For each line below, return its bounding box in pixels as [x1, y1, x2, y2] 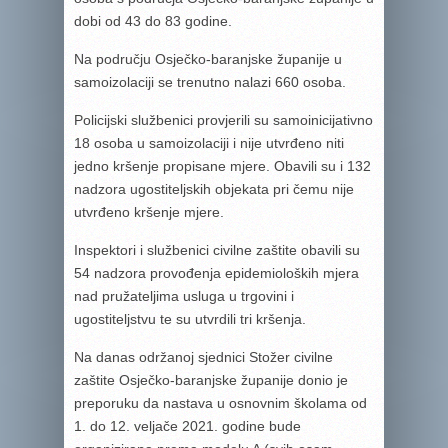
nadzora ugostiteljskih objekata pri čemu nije [74, 181, 354, 197]
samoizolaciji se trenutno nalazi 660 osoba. [74, 74, 346, 90]
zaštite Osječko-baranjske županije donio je [74, 372, 348, 388]
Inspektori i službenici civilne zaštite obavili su [74, 242, 360, 258]
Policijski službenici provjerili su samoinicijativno [74, 112, 373, 128]
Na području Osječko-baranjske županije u [74, 51, 342, 67]
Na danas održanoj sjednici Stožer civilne [74, 349, 333, 365]
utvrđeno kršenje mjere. [74, 204, 224, 220]
